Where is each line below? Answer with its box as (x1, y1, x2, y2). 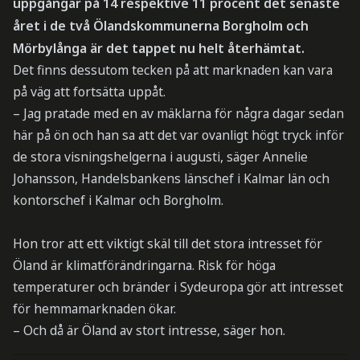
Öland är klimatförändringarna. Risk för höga (12, 256, 276, 275)
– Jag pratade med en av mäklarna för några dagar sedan (12, 104, 344, 123)
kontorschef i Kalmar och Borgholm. (12, 191, 223, 210)
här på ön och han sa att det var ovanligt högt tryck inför (12, 126, 344, 145)
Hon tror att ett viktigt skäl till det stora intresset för (12, 235, 322, 253)
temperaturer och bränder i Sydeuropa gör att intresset (12, 278, 343, 297)
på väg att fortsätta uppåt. (12, 83, 166, 101)
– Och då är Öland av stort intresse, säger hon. (12, 321, 285, 340)
